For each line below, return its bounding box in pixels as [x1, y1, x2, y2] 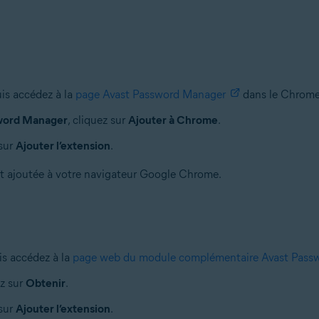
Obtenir [25, 276, 66, 290]
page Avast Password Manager [75, 88, 226, 101]
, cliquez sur [67, 113, 128, 127]
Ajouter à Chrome [127, 113, 218, 127]
